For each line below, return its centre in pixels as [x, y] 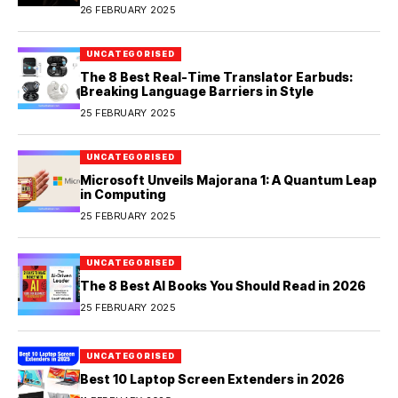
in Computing [123, 195]
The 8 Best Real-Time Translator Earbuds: [216, 77]
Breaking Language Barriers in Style [197, 92]
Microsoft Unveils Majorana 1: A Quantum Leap [228, 180]
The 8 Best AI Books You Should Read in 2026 [223, 285]
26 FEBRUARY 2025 [128, 10]
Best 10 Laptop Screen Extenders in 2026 [212, 378]
